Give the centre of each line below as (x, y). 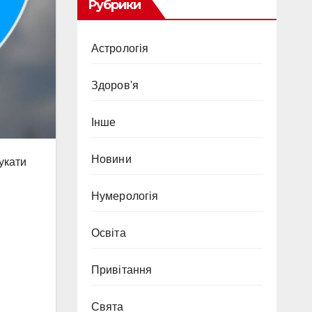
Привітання (122, 270)
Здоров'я (115, 85)
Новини (111, 159)
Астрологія (120, 48)
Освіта (108, 233)
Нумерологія (125, 196)
